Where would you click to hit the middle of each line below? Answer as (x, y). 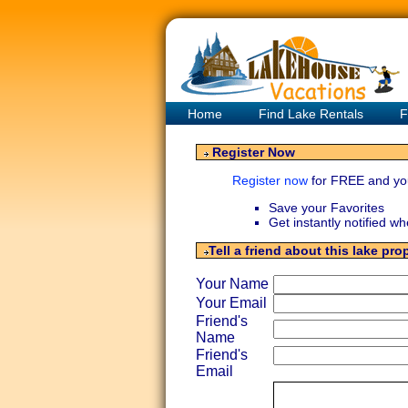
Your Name (234, 284)
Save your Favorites (326, 208)
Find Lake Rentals (311, 114)
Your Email (233, 303)
